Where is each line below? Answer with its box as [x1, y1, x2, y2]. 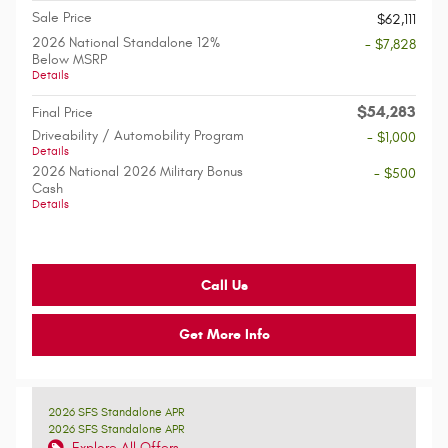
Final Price [32, 104, 93, 121]
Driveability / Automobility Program [32, 127, 244, 144]
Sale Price [32, 9, 92, 26]
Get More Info [178, 325, 270, 343]
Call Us [200, 276, 248, 294]
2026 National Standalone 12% [32, 34, 220, 51]
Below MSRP [32, 51, 107, 68]
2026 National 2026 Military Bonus [32, 163, 243, 180]
